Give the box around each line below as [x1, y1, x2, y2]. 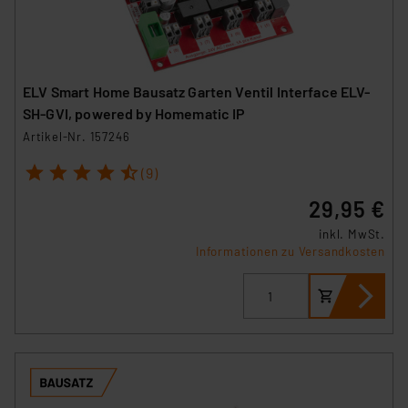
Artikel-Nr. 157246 [23, 128, 130, 144]
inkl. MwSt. [319, 227, 385, 242]
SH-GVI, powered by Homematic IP [23, 104, 246, 122]
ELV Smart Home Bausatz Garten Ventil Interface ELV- [23, 82, 371, 100]
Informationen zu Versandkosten [196, 244, 385, 260]
